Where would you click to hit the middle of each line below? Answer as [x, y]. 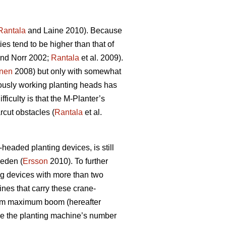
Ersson [35, 161]
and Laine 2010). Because [74, 31]
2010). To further [78, 161]
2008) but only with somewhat [67, 72]
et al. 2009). [101, 58]
